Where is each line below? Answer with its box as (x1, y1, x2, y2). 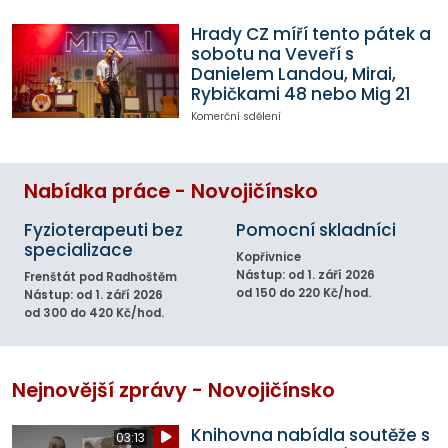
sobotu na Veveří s (190, 41, 354, 66)
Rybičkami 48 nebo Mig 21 (190, 81, 411, 106)
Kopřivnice (236, 249, 301, 266)
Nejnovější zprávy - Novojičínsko (12, 376, 335, 404)
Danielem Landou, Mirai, (190, 61, 396, 86)
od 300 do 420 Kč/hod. (24, 305, 164, 322)
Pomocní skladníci (236, 218, 396, 243)
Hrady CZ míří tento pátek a (190, 21, 431, 46)
